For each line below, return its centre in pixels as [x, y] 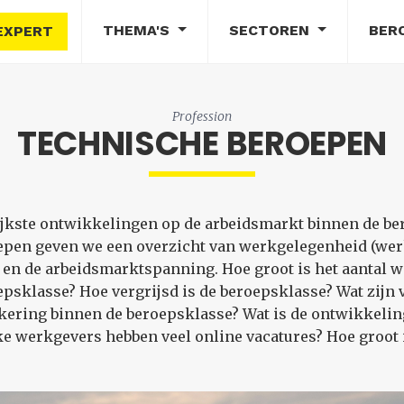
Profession [202, 116]
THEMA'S [139, 30]
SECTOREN [271, 30]
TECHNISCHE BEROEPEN [202, 144]
